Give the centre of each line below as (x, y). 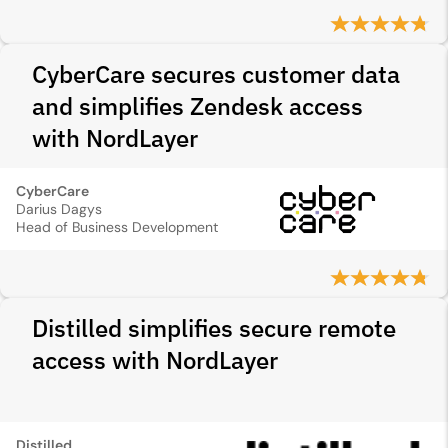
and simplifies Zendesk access (197, 106)
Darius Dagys (59, 209)
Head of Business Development (117, 227)
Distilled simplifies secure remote (214, 328)
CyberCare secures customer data (216, 74)
